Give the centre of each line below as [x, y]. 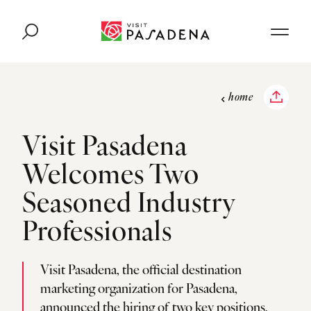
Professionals [98, 234]
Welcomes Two [111, 177]
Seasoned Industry [129, 205]
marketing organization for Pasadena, [139, 290]
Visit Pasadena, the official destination [141, 271]
